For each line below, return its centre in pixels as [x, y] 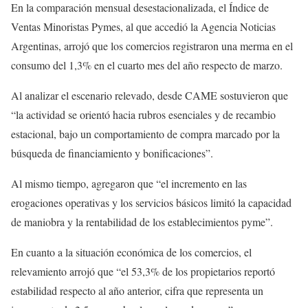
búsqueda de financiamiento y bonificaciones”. [112, 153]
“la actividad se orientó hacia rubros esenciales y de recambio [143, 114]
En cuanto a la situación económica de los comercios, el [131, 252]
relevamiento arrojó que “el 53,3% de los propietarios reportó [143, 271]
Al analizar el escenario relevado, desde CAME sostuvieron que [150, 95]
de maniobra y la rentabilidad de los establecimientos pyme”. [142, 221]
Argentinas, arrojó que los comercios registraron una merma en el [152, 45]
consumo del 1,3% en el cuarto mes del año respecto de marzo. [147, 65]
